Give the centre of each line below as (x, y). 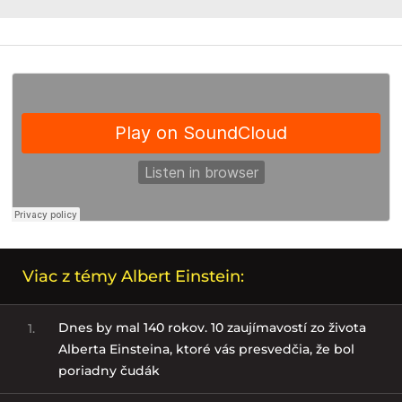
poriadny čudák (109, 371)
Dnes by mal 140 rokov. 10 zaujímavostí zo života (212, 328)
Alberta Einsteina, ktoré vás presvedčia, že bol (206, 350)
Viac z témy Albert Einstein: (133, 277)
